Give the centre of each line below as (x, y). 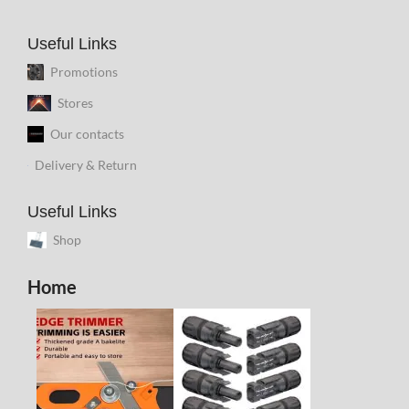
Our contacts (87, 134)
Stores (75, 103)
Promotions (84, 72)
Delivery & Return (85, 165)
